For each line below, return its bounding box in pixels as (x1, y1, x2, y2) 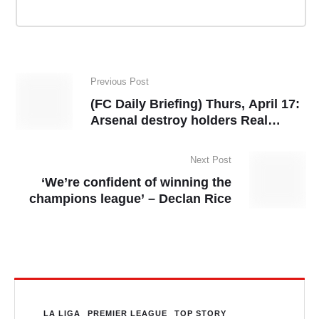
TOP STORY (174, 308, 226, 318)
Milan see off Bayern (90, 145, 215, 160)
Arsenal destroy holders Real (90, 113, 268, 127)
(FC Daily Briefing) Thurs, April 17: (90, 96, 300, 111)
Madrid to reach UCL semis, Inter (90, 129, 291, 144)
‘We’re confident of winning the (41, 174, 231, 189)
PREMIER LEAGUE (88, 308, 167, 318)
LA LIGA (43, 308, 80, 318)
